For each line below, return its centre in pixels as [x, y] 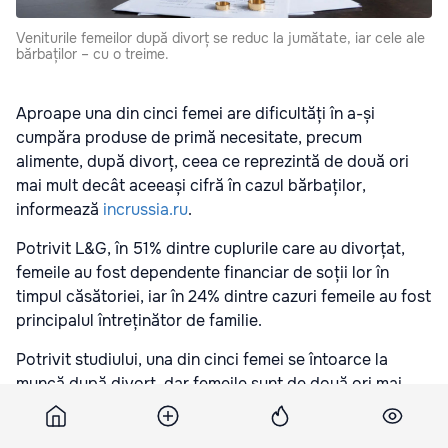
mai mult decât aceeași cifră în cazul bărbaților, [191, 185]
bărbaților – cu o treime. [92, 53]
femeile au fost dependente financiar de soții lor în [202, 272]
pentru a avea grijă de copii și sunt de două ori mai [203, 431]
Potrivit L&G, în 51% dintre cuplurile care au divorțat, [210, 248]
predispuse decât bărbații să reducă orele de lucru [203, 407]
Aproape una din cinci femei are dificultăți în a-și [195, 113]
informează [59, 209]
